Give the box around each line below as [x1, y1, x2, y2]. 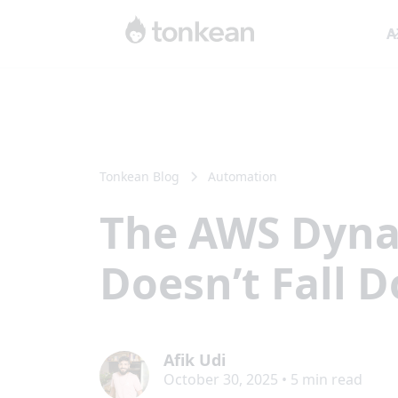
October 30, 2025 [163, 370, 278, 389]
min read [298, 370, 362, 389]
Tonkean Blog [99, 168, 179, 185]
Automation [208, 168, 277, 185]
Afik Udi [163, 349, 226, 370]
